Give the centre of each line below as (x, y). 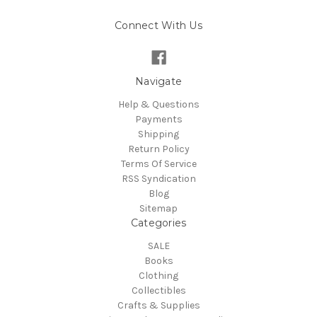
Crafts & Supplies (158, 306)
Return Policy (158, 149)
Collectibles (158, 291)
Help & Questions (158, 105)
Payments (158, 120)
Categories (158, 223)
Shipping (158, 134)
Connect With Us (158, 26)
